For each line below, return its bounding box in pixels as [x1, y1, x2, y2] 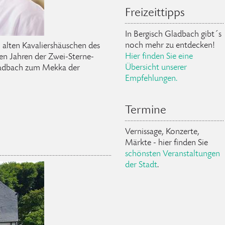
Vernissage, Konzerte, [125, 127, 199, 137]
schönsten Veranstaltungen [125, 149, 220, 159]
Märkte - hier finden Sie [125, 138, 208, 148]
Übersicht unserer [125, 63, 187, 72]
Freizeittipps [125, 7, 185, 20]
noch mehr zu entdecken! [125, 41, 215, 50]
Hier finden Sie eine [125, 52, 193, 61]
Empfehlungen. [125, 74, 177, 83]
